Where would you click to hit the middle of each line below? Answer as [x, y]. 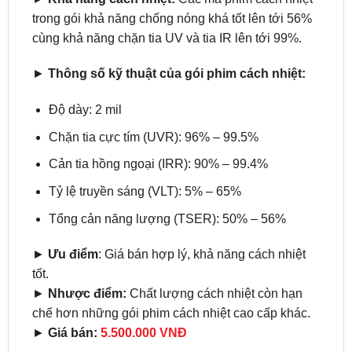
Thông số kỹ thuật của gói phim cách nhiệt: [176, 33]
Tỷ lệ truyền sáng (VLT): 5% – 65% [145, 151]
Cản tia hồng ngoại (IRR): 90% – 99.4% [158, 123]
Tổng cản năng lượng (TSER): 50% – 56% [167, 178]
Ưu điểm [73, 214]
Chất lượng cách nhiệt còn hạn [214, 253]
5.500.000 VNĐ [143, 292]
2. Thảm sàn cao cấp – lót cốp [120, 328]
